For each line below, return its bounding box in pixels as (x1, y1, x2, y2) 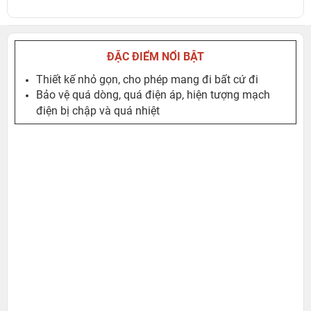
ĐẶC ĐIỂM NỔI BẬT (107, 50, 204, 63)
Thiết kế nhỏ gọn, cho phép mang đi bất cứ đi (36, 73, 258, 86)
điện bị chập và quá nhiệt (36, 104, 160, 115)
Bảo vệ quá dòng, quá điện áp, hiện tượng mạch (36, 88, 270, 101)
